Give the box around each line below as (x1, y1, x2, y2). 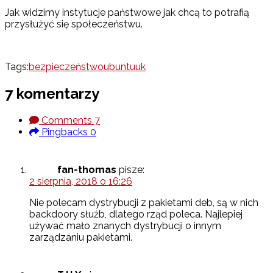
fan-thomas (57, 164, 116, 176)
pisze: (119, 164, 144, 176)
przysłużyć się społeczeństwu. (5, 18, 143, 30)
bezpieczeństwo (29, 61, 104, 73)
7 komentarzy (5, 85, 99, 103)
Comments (39, 115, 94, 127)
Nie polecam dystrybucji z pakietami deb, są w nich (29, 197, 258, 209)
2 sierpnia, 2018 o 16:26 (29, 175, 132, 188)
